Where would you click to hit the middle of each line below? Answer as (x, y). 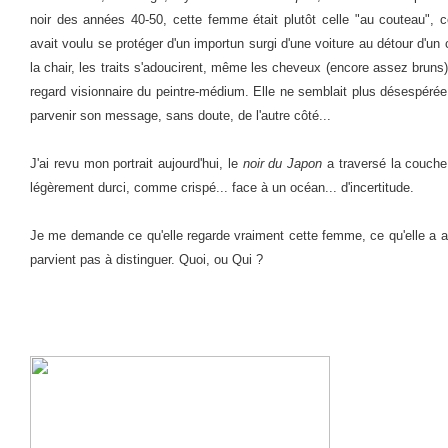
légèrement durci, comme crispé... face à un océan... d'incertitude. (222, 187)
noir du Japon (282, 163)
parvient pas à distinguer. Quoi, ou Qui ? (146, 259)
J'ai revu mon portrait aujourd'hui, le (136, 163)
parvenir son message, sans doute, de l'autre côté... (180, 115)
